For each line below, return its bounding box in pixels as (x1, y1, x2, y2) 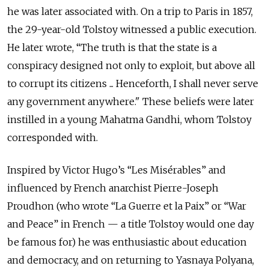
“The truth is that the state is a (76, 41, 217, 53)
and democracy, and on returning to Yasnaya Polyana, (7, 254, 254, 266)
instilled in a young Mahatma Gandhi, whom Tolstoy (7, 113, 252, 125)
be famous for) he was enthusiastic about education (7, 236, 247, 248)
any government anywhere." (7, 95, 142, 107)
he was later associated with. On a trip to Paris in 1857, (7, 5, 253, 17)
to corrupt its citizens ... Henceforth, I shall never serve (7, 77, 258, 89)
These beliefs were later (142, 95, 254, 107)
